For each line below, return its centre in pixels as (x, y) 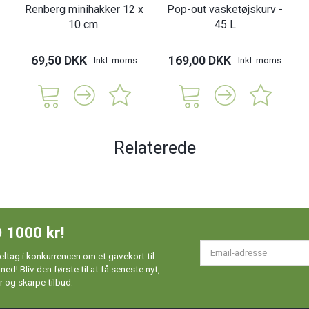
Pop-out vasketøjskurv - (225, 10)
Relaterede (154, 148)
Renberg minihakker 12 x (84, 10)
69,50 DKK (59, 61)
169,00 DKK (200, 61)
